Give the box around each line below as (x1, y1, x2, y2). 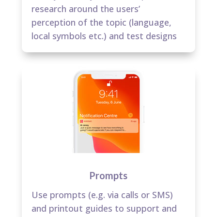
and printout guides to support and (31, 202, 177, 214)
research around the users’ (31, 2, 140, 15)
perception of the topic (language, (31, 16, 171, 28)
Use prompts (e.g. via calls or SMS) (31, 188, 173, 201)
